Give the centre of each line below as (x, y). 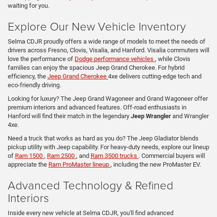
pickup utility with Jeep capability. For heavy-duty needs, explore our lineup (108, 147)
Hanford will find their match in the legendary (69, 116)
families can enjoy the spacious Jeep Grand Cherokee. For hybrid (96, 68)
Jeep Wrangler (151, 116)
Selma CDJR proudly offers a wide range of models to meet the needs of (107, 42)
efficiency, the (28, 77)
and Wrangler (190, 116)
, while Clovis (173, 59)
